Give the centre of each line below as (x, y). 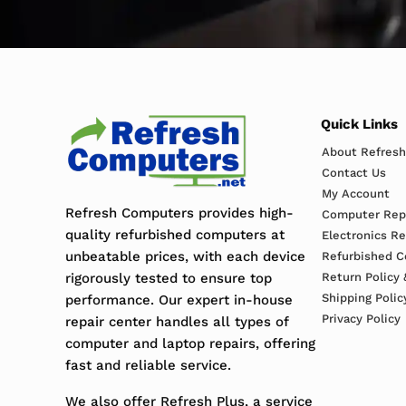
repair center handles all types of (177, 321)
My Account (355, 193)
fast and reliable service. (148, 365)
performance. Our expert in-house (179, 300)
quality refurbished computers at (175, 234)
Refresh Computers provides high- (179, 213)
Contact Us (353, 172)
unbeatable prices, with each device (185, 256)
